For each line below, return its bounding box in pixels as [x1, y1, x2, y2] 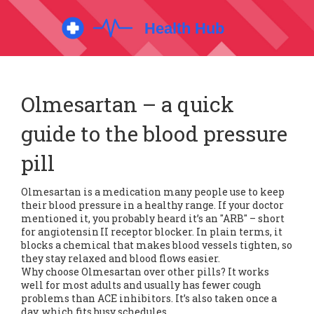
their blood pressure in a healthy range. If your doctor [21, 198, 284, 212]
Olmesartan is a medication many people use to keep [21, 185, 285, 198]
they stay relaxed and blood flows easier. [21, 252, 220, 265]
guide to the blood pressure [21, 120, 287, 147]
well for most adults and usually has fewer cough [21, 278, 261, 292]
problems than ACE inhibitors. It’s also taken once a [21, 292, 277, 305]
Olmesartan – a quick [21, 90, 234, 118]
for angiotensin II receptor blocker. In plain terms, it [21, 225, 282, 238]
